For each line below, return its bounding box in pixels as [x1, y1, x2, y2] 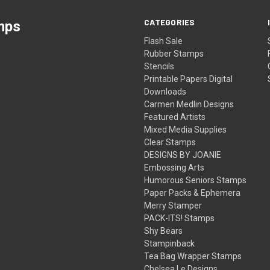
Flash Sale [144, 36, 183, 46]
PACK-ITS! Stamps [144, 213, 215, 223]
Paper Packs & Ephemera [144, 187, 241, 198]
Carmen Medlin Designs [144, 99, 234, 109]
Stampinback [144, 238, 195, 248]
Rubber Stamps [144, 48, 204, 58]
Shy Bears [144, 225, 183, 236]
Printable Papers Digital [144, 74, 233, 84]
